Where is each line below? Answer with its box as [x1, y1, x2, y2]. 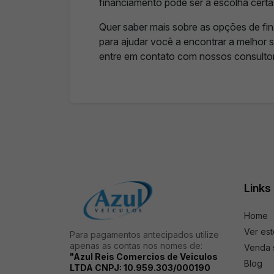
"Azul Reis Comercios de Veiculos [70, 251, 218, 262]
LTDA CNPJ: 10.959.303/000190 [70, 262, 210, 273]
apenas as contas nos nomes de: [70, 240, 202, 251]
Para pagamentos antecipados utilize [70, 229, 219, 240]
